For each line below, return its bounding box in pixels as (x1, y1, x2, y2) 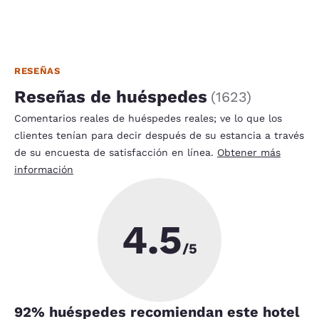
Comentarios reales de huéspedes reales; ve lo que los (14, 112, 282, 124)
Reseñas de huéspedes (14, 86, 207, 107)
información (14, 163, 73, 175)
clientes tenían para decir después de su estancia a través (14, 129, 304, 141)
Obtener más (217, 146, 281, 158)
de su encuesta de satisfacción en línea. (14, 146, 217, 158)
